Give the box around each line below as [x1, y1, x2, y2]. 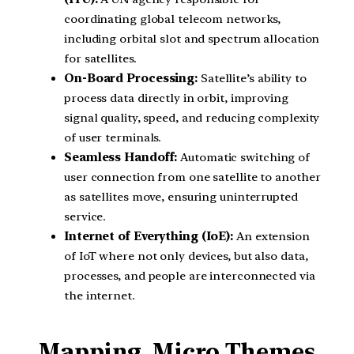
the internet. [64, 288, 135, 303]
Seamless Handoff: [64, 150, 178, 165]
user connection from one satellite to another [64, 170, 321, 185]
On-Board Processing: [64, 71, 198, 86]
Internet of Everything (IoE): [64, 229, 234, 244]
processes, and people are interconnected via [64, 269, 315, 284]
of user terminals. [64, 130, 162, 145]
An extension [233, 229, 310, 244]
